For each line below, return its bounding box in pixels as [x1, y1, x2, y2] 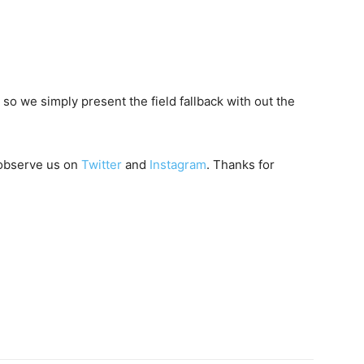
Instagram [149, 157, 206, 173]
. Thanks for [206, 157, 275, 173]
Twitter [81, 157, 122, 173]
